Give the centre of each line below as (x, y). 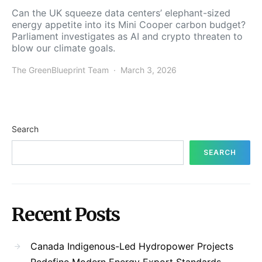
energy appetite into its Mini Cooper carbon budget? (129, 24)
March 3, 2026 (149, 70)
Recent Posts (66, 214)
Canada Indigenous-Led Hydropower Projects (132, 246)
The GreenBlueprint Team (60, 70)
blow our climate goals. (63, 48)
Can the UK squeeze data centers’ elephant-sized (121, 13)
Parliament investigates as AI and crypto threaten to (127, 36)
